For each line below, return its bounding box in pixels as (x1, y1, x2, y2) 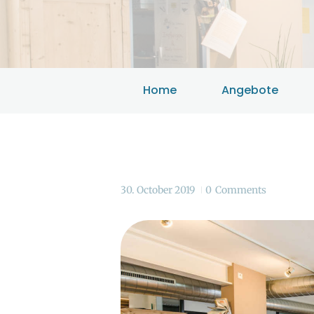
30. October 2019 (121, 184, 195, 197)
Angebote (221, 82, 278, 99)
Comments (215, 184, 267, 197)
